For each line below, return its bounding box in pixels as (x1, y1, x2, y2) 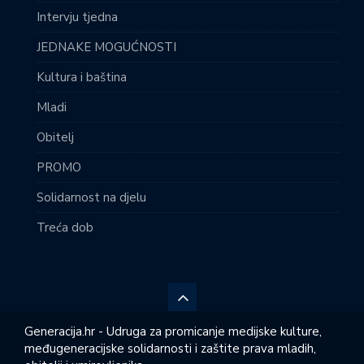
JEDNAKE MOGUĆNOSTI (37, 39, 176, 56)
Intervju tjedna (37, 9, 118, 26)
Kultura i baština (37, 69, 127, 86)
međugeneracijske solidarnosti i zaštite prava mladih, (24, 340, 316, 357)
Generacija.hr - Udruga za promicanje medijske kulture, (24, 323, 322, 340)
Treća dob (37, 219, 93, 236)
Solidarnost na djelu (37, 189, 146, 206)
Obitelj (37, 129, 74, 146)
